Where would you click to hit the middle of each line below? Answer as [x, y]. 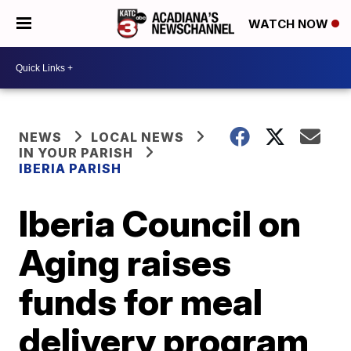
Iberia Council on [160, 223]
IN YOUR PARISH [76, 153]
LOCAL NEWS [138, 137]
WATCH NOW [290, 24]
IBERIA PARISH [71, 168]
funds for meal [141, 302]
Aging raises [125, 262]
